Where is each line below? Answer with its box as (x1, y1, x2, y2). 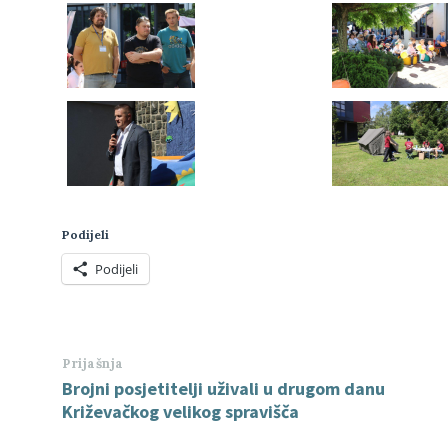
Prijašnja (62, 355, 124, 373)
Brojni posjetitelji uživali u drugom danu (62, 377, 385, 401)
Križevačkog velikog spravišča (62, 400, 299, 424)
